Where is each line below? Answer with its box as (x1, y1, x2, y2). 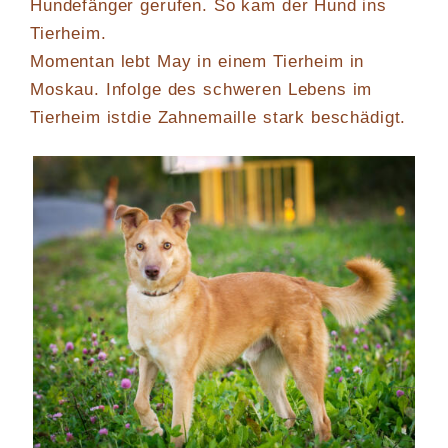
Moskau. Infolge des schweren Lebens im (30, 80, 373, 100)
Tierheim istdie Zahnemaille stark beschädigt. (30, 108, 407, 128)
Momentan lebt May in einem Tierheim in (30, 52, 365, 72)
